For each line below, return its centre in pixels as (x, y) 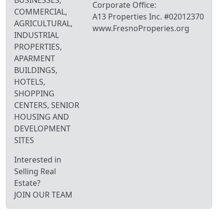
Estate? (27, 183)
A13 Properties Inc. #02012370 (148, 17)
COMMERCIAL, (41, 12)
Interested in (38, 160)
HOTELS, (30, 82)
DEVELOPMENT (42, 129)
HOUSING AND (42, 117)
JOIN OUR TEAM (43, 195)
